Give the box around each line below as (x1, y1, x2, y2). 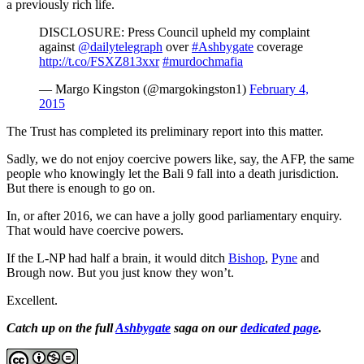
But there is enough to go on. (6, 180, 155, 195)
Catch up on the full (6, 320, 115, 335)
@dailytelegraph (78, 39, 162, 54)
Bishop (228, 250, 265, 265)
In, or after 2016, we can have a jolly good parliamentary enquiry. (6, 208, 342, 223)
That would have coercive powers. (6, 223, 184, 237)
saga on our (171, 320, 240, 335)
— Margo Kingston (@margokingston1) (39, 81, 249, 96)
